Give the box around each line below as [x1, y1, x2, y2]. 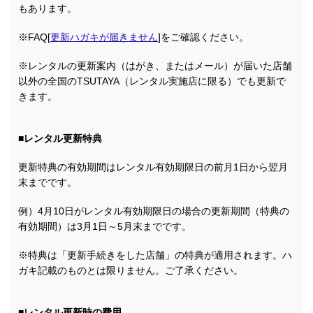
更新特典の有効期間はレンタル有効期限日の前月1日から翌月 [18, 161, 288, 173]
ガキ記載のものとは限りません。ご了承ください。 [18, 265, 243, 277]
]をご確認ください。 [158, 31, 249, 43]
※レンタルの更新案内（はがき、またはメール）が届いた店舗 [18, 60, 292, 72]
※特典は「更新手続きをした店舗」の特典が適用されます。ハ [18, 249, 292, 261]
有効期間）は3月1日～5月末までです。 [18, 221, 191, 233]
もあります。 [18, 3, 77, 15]
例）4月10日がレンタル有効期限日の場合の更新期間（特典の [18, 205, 289, 217]
